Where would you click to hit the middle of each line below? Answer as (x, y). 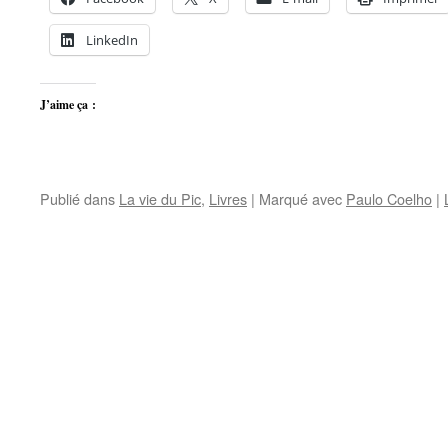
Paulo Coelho (389, 198)
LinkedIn (112, 40)
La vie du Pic (160, 198)
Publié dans (77, 198)
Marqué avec (300, 198)
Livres (228, 198)
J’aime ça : (68, 104)
